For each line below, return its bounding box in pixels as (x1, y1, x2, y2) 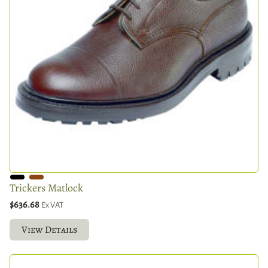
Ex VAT (41, 200, 63, 209)
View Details (22, 223, 77, 236)
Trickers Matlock (10, 180, 83, 195)
